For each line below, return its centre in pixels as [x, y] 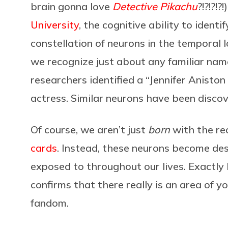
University [55, 24]
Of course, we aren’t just [89, 129]
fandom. [50, 203]
